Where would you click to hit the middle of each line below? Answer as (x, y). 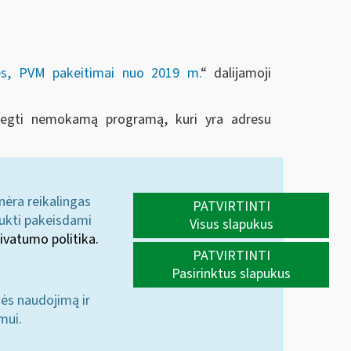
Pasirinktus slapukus (232, 273)
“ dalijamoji (236, 73)
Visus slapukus (231, 224)
